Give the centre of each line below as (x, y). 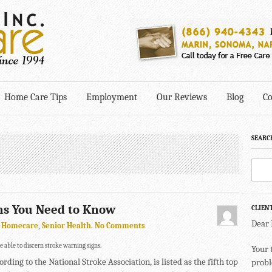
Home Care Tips (36, 97)
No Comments (120, 226)
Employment (112, 97)
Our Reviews (182, 97)
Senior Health (66, 226)
